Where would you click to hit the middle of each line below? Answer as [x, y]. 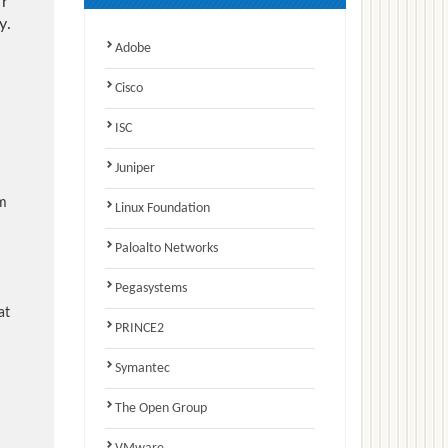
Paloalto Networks [166, 248]
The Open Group [160, 408]
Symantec [142, 368]
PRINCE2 [139, 328]
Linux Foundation [162, 208]
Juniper [134, 168]
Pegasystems [150, 288]
